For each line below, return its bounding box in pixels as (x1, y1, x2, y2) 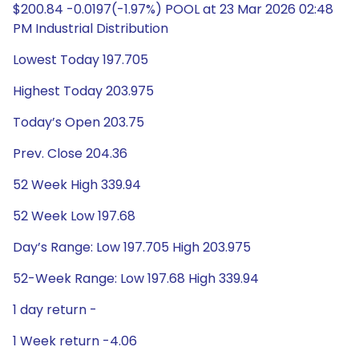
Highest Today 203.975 (13, 82, 154, 100)
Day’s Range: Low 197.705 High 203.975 (13, 238, 251, 256)
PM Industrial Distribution (13, 19, 168, 38)
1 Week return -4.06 (13, 332, 137, 350)
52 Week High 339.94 (13, 175, 141, 194)
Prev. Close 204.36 (13, 144, 127, 163)
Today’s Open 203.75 (13, 113, 144, 131)
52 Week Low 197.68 (13, 207, 135, 225)
